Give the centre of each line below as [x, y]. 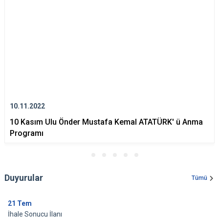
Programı [27, 133]
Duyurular [24, 178]
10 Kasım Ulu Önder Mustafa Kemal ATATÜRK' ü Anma [106, 122]
